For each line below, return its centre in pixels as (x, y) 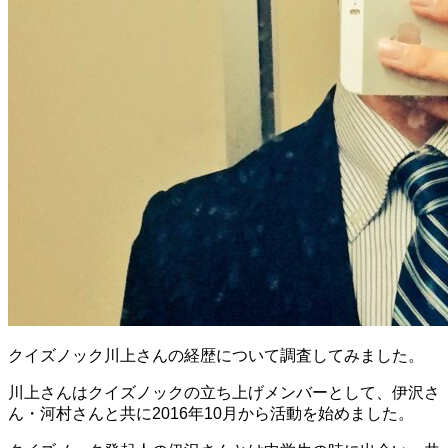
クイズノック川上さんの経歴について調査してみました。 (216, 356)
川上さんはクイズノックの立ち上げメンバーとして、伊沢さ (224, 393)
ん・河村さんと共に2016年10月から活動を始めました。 (211, 414)
